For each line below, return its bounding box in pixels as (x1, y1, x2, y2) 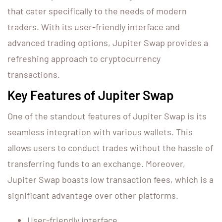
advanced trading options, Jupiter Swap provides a (7, 37, 208, 49)
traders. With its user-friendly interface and (7, 21, 180, 33)
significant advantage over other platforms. (7, 190, 178, 201)
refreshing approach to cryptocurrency (7, 53, 161, 64)
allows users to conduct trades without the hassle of (7, 142, 213, 154)
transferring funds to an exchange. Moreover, (7, 158, 185, 169)
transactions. (7, 69, 60, 80)
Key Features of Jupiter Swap (7, 87, 174, 103)
